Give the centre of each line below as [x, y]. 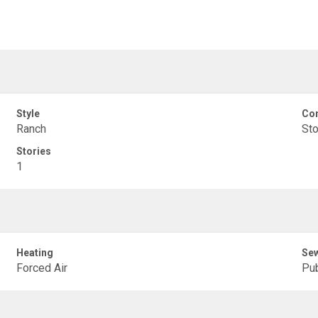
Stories [34, 151]
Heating [35, 253]
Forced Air [42, 268]
